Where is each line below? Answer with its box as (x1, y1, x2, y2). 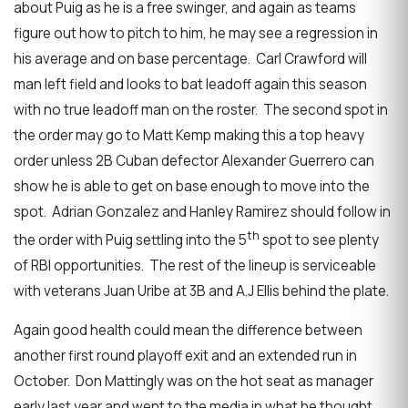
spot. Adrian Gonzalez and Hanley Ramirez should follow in (14, 202, 391, 222)
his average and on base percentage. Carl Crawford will (14, 49, 367, 69)
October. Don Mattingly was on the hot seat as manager (14, 372, 373, 392)
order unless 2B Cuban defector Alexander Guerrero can (14, 151, 374, 171)
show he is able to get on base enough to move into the (14, 177, 370, 197)
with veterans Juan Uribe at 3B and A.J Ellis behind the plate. (14, 281, 392, 301)
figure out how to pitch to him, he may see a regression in (14, 24, 378, 44)
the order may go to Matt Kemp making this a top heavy (14, 126, 364, 146)
